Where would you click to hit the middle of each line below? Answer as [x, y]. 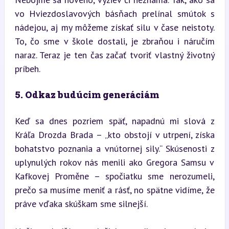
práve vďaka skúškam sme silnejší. [81, 203]
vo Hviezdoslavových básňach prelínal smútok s [114, 13]
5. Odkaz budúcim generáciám [87, 94]
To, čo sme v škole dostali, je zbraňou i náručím [114, 41]
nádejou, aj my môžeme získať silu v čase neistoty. [114, 27]
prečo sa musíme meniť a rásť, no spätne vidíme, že [114, 190]
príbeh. [27, 68]
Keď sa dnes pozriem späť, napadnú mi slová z [114, 121]
